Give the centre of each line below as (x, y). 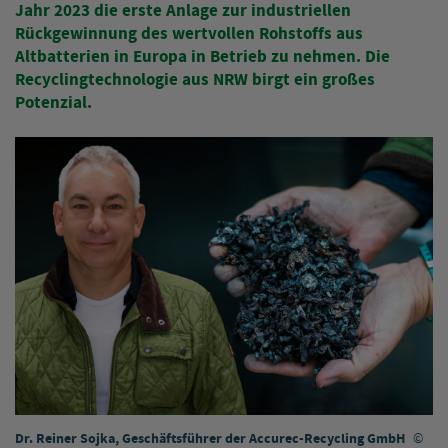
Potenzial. (53, 102)
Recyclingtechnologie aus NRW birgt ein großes (195, 79)
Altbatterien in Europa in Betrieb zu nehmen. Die (202, 56)
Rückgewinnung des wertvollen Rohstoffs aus (189, 33)
